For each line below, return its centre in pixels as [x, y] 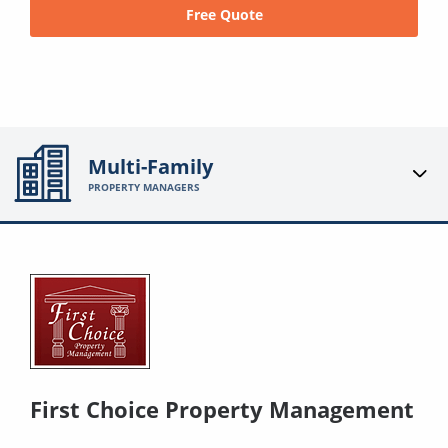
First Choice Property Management [222, 408]
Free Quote [224, 14]
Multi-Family [151, 167]
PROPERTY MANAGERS [144, 187]
